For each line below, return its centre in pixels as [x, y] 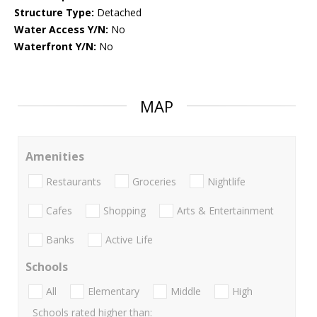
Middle [186, 292]
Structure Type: [54, 13]
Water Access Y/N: [61, 30]
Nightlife [226, 181]
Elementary [114, 292]
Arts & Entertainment [225, 210]
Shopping [125, 210]
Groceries [154, 181]
